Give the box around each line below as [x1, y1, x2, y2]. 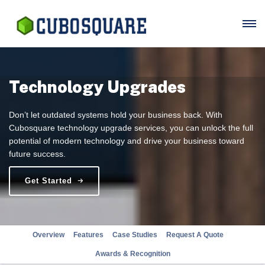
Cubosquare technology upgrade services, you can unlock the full [9, 123, 253, 132]
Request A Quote [166, 231, 224, 239]
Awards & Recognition [95, 250, 170, 258]
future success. [9, 149, 66, 159]
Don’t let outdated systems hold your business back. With [9, 110, 222, 119]
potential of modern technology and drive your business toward [9, 136, 244, 146]
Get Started [25, 176, 72, 185]
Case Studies [112, 231, 157, 239]
